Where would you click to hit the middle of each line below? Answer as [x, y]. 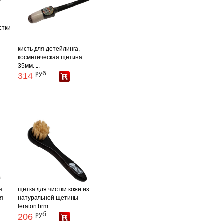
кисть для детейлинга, [49, 49]
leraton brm [33, 206]
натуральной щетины [48, 198]
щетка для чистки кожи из [54, 189]
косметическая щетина [50, 57]
